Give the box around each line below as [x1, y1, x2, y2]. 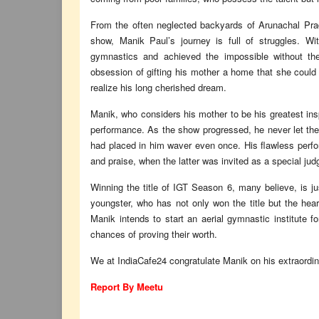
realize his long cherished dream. [90, 80, 226, 94]
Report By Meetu [90, 279, 163, 293]
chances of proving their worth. [90, 226, 217, 241]
